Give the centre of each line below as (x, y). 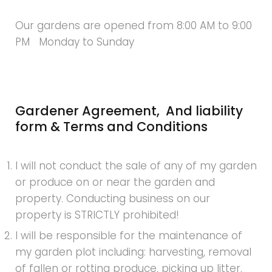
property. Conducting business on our (113, 198)
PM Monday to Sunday (75, 42)
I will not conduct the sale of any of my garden (136, 165)
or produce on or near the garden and (115, 182)
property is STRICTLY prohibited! (97, 215)
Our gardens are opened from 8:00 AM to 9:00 (134, 25)
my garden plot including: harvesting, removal (133, 252)
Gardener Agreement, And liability (129, 110)
